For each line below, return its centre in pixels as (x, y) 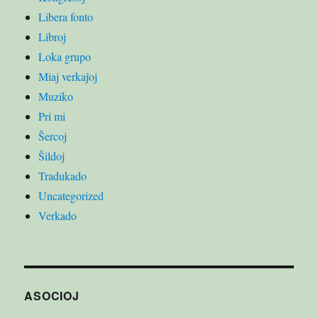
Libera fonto (66, 16)
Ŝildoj (52, 155)
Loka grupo (65, 56)
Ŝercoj (53, 136)
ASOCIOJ (52, 295)
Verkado (58, 215)
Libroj (53, 36)
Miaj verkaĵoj (68, 76)
